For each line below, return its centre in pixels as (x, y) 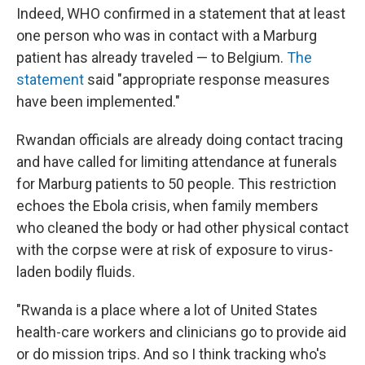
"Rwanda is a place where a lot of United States (167, 310)
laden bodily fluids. (76, 272)
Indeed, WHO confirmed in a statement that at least (181, 13)
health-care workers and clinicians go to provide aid (181, 332)
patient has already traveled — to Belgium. (152, 57)
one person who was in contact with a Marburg (167, 35)
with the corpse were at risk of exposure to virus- (175, 250)
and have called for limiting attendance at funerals (177, 162)
